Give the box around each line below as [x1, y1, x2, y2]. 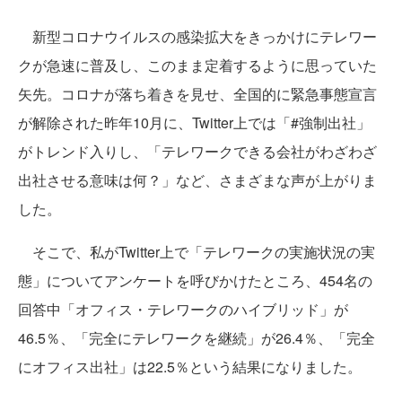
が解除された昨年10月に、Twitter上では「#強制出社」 [18, 112, 371, 134]
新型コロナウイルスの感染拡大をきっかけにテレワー [18, 26, 377, 48]
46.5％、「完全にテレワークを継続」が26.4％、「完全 [18, 328, 375, 349]
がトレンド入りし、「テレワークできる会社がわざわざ [18, 141, 377, 162]
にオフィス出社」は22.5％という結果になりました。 [18, 356, 362, 378]
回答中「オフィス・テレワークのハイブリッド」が [18, 299, 348, 320]
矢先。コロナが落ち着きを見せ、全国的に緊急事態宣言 [18, 83, 377, 105]
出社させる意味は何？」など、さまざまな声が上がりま [18, 170, 377, 191]
